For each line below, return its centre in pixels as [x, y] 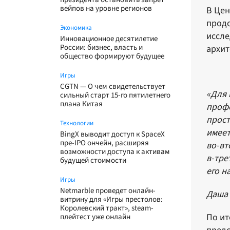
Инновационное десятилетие [109, 39]
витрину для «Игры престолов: [111, 199]
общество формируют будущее [112, 56]
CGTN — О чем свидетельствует [113, 87]
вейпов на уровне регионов [106, 8]
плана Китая [81, 104]
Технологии [77, 123]
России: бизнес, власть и [101, 47]
